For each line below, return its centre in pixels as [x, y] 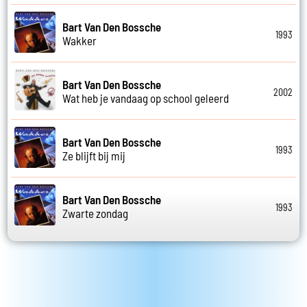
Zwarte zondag [96, 213]
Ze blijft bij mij [94, 155]
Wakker [80, 40]
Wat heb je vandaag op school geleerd [146, 98]
